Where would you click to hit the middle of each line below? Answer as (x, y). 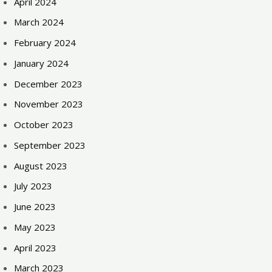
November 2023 (49, 104)
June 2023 (35, 206)
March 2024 (39, 22)
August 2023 (41, 165)
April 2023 (36, 247)
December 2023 (49, 83)
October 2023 (44, 124)
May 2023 (35, 227)
